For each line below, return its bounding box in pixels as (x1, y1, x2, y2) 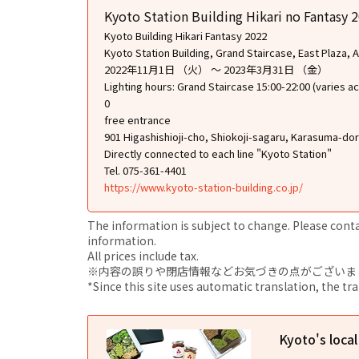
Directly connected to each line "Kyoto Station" (104, 145, 332, 161)
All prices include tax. (87, 247, 199, 264)
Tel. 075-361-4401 (104, 162, 187, 178)
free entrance (104, 111, 171, 127)
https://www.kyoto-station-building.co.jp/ (104, 179, 303, 195)
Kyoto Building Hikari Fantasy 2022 (104, 27, 267, 43)
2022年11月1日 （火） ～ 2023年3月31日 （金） (104, 61, 328, 77)
